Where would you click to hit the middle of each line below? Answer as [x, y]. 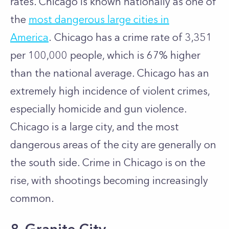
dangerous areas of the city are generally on [113, 145]
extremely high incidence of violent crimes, [110, 91]
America [29, 37]
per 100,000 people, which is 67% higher [105, 55]
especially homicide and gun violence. [98, 109]
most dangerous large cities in [99, 19]
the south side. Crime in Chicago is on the [108, 163]
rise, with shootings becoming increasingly [109, 180]
